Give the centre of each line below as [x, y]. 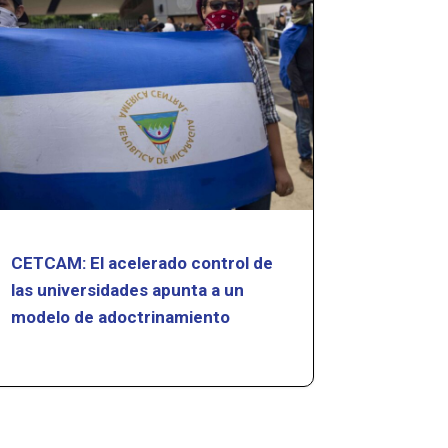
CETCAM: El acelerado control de [142, 262]
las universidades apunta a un [128, 289]
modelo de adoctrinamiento [121, 316]
